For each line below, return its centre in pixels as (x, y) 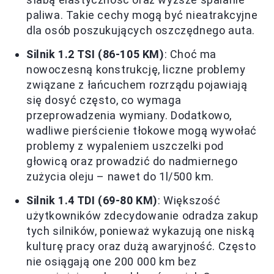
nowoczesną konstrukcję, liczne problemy (136, 70)
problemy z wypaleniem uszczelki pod (125, 146)
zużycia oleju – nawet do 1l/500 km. (120, 177)
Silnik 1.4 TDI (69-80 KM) (92, 201)
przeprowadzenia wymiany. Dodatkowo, (129, 116)
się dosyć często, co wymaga (104, 100)
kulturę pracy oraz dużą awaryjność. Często (141, 246)
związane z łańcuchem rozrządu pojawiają (137, 85)
